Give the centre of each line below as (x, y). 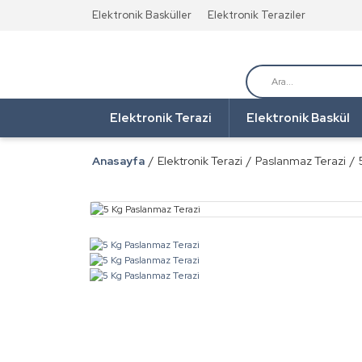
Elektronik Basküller (142, 15)
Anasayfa (118, 161)
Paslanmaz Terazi (301, 161)
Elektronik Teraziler (257, 15)
